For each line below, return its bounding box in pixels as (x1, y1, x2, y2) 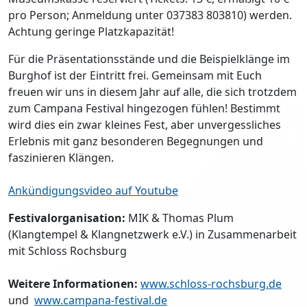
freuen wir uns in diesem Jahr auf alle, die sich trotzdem (8, 84, 297, 99)
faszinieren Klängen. (8, 149, 114, 165)
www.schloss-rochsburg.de (140, 275, 282, 291)
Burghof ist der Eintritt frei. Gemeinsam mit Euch (8, 67, 262, 83)
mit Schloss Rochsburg (8, 243, 127, 258)
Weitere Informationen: (8, 275, 138, 291)
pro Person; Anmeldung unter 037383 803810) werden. (8, 7, 292, 23)
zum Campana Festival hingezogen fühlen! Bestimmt (8, 100, 280, 116)
